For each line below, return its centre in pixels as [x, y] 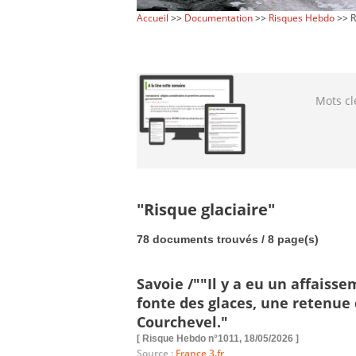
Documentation [219, 18]
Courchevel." [182, 321]
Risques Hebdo [302, 18]
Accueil [153, 18]
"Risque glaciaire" [206, 209]
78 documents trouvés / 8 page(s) [228, 240]
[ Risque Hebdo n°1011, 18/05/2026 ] [218, 338]
